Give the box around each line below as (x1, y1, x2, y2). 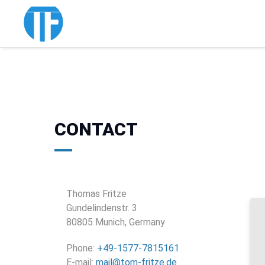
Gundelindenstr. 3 (66, 202, 137, 214)
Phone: (66, 243, 97, 254)
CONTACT (54, 119, 138, 140)
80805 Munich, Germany (66, 216, 165, 228)
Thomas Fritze (66, 188, 127, 199)
